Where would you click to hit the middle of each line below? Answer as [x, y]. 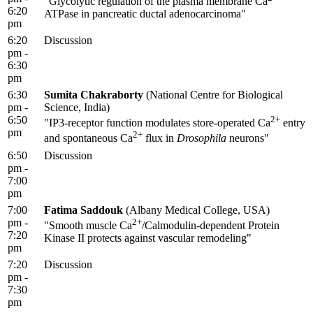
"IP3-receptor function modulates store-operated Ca [157, 123]
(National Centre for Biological [213, 95]
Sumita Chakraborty [94, 95]
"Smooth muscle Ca [88, 226]
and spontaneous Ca [88, 138]
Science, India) [77, 108]
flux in [160, 138]
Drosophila [202, 138]
